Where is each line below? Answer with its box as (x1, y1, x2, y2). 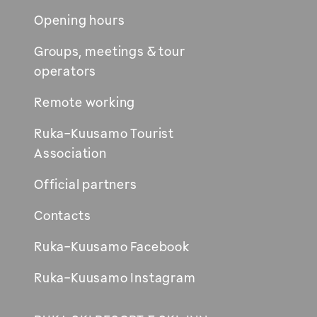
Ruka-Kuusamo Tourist (34, 125, 175, 141)
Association (34, 144, 107, 161)
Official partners (34, 175, 137, 192)
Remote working (34, 93, 136, 110)
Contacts (34, 207, 91, 223)
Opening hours (34, 11, 125, 28)
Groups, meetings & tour (34, 42, 185, 59)
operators (34, 62, 97, 79)
